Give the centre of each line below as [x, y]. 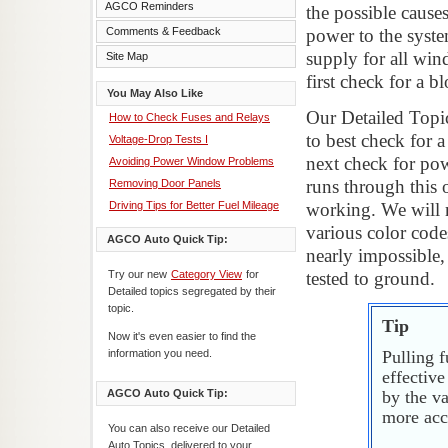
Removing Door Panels [165, 183]
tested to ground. [370, 278]
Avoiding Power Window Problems [191, 161]
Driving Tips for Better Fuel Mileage [194, 205]
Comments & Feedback [163, 31]
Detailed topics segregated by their [192, 291]
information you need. [160, 353]
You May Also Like [155, 93]
